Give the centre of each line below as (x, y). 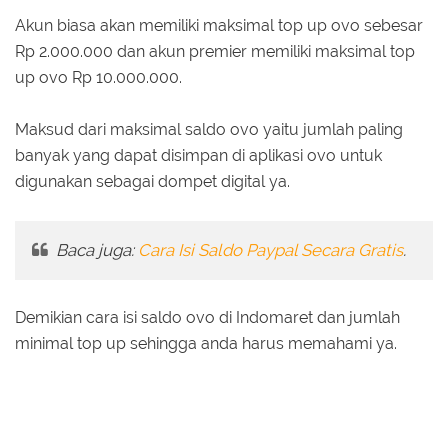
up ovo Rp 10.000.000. (98, 78)
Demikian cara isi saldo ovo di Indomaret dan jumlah (207, 318)
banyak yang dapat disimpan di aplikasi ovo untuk (198, 156)
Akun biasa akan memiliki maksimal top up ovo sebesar (219, 26)
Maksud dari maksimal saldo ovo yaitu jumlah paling (209, 130)
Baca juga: (94, 250)
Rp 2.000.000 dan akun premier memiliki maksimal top (215, 52)
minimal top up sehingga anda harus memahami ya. (206, 344)
